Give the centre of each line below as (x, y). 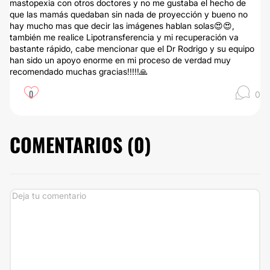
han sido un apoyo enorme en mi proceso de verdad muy (120, 60)
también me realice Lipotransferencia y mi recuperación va (124, 37)
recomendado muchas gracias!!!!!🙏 (79, 71)
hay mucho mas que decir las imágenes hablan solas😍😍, (122, 26)
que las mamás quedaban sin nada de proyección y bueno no (129, 14)
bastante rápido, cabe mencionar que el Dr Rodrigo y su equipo (132, 49)
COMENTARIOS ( (72, 144)
